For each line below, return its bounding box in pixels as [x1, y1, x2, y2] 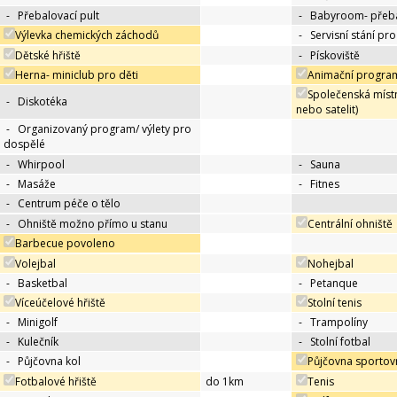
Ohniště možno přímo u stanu [18, 216, 167, 232]
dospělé [4, 136, 45, 152]
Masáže [18, 176, 56, 192]
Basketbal [18, 276, 67, 292]
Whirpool [18, 157, 65, 173]
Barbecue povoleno [15, 236, 115, 252]
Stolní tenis [307, 295, 362, 311]
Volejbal [15, 256, 56, 272]
